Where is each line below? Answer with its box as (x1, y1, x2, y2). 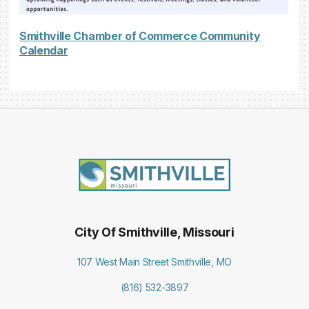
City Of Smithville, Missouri (74, 224, 235, 239)
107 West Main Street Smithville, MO (77, 255, 232, 268)
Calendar (19, 43, 68, 57)
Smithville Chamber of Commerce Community (19, 28, 261, 43)
